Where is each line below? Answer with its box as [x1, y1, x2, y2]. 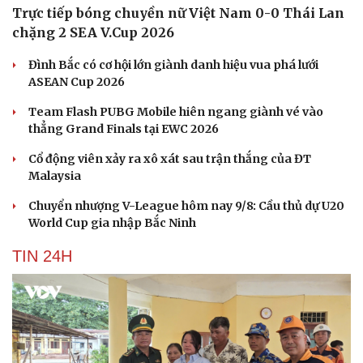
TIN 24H [12, 246, 72, 265]
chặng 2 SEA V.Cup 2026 [12, 23, 174, 41]
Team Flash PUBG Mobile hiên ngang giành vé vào [28, 104, 323, 119]
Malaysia [28, 168, 81, 183]
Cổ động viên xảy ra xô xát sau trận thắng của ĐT [28, 151, 311, 166]
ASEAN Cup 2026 [28, 74, 125, 89]
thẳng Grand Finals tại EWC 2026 [28, 121, 219, 136]
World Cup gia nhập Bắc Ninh [28, 215, 196, 230]
